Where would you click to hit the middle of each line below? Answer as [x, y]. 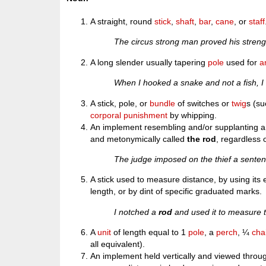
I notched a [137, 212]
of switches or [204, 103]
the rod [202, 139]
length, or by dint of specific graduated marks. [176, 191]
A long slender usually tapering [149, 62]
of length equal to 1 [150, 232]
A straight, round [123, 21]
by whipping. [192, 115]
